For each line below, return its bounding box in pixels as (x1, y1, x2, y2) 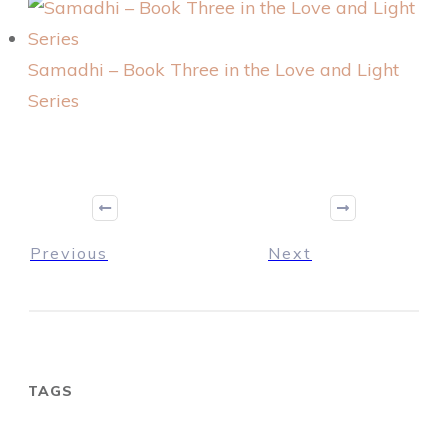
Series (28, 89, 79, 113)
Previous (30, 243, 108, 264)
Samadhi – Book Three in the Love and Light (28, 58, 399, 82)
